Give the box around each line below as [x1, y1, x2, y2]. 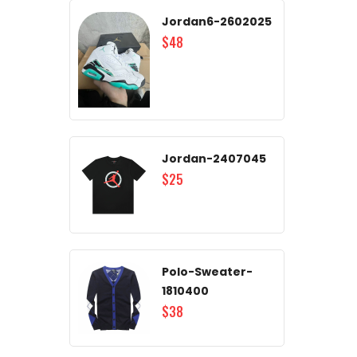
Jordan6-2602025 [162, 14, 272, 29]
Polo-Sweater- [162, 264, 253, 280]
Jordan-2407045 [162, 151, 266, 167]
